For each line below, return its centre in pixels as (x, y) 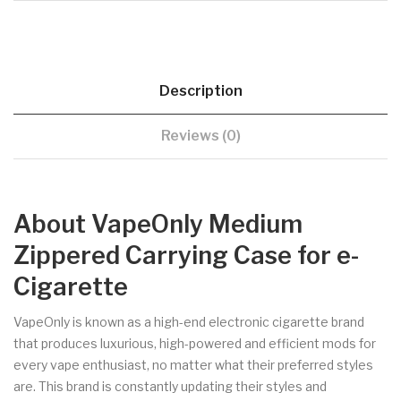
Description (200, 90)
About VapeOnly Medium (158, 224)
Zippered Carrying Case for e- (186, 255)
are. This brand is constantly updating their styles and (170, 386)
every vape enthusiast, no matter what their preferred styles (193, 364)
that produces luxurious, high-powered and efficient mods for (195, 343)
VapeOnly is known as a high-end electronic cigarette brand (189, 321)
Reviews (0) (200, 135)
